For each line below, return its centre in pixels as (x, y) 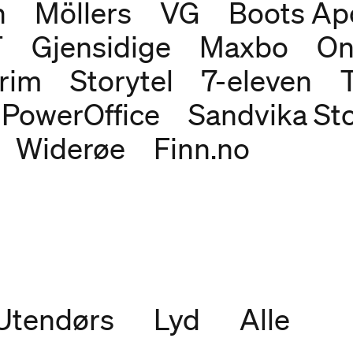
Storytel (121, 81)
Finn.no (201, 149)
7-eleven (256, 81)
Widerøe (70, 149)
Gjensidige (101, 47)
